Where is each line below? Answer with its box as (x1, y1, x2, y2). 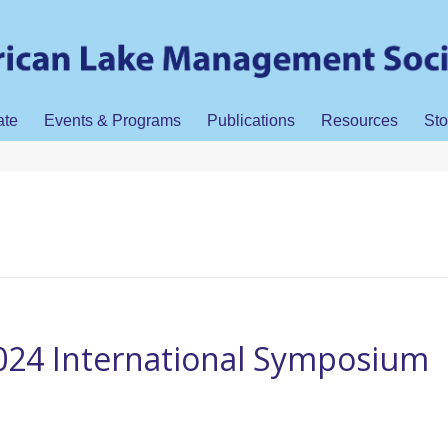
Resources (321, 112, 398, 130)
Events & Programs (44, 112, 181, 130)
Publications (207, 112, 295, 130)
